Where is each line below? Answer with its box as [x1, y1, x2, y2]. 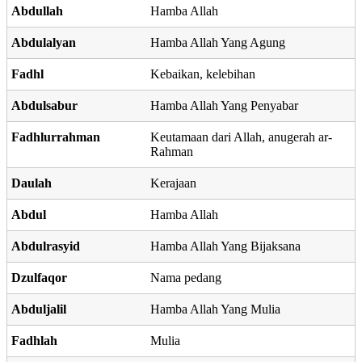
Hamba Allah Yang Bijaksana [150, 238, 301, 253]
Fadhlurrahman [11, 129, 100, 144]
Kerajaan [150, 175, 196, 190]
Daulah [11, 175, 52, 190]
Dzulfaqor [11, 270, 67, 284]
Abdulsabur [11, 98, 78, 112]
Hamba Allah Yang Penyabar [150, 98, 298, 112]
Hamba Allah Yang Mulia [150, 301, 280, 316]
